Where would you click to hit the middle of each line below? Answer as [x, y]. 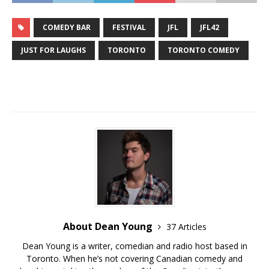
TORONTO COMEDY [204, 50]
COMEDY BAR [67, 27]
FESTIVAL [129, 27]
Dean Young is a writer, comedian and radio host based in [134, 246]
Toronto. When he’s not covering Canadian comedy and [134, 258]
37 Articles [186, 226]
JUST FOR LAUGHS [53, 50]
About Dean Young [109, 226]
